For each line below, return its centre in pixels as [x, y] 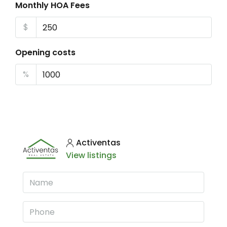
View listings [91, 155]
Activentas [98, 143]
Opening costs [45, 52]
